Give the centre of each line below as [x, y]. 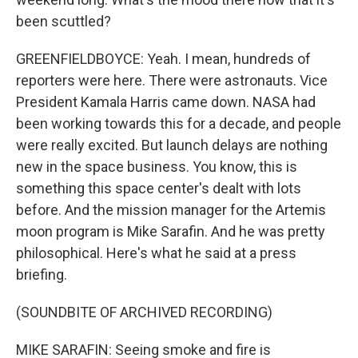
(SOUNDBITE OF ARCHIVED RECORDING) [144, 312]
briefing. [42, 274]
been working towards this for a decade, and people [179, 123]
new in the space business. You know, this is [157, 167]
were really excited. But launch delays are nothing [172, 145]
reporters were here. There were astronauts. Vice [172, 80]
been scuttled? [64, 21]
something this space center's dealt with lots [159, 188]
